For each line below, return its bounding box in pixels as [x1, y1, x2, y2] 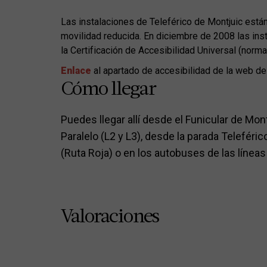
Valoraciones [61, 208, 160, 227]
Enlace [61, 65, 91, 76]
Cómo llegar [61, 80, 156, 100]
